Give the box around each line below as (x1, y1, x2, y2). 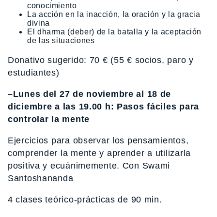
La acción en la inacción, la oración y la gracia (27, 10, 201, 18)
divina (27, 18, 50, 27)
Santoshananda (8, 173, 74, 183)
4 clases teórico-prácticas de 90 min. (8, 194, 162, 204)
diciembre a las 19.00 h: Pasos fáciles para (8, 101, 199, 111)
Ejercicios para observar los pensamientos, (8, 135, 189, 145)
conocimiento (27, 1, 77, 10)
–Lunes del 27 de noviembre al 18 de (8, 89, 171, 99)
